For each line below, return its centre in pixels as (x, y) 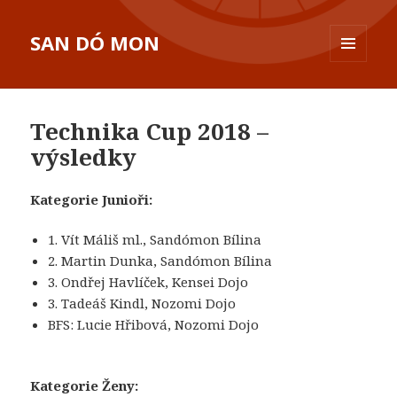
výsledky (84, 157)
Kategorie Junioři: (92, 200)
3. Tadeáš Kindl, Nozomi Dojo (142, 304)
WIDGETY (356, 99)
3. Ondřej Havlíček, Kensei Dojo (148, 282)
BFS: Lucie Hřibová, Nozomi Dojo (154, 325)
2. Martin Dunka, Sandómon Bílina (160, 261)
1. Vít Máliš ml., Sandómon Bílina (155, 240)
